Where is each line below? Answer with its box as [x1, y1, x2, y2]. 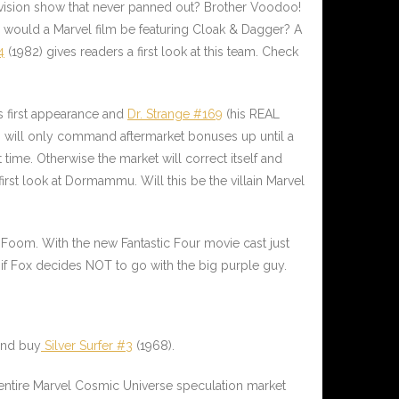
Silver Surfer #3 [45, 338, 133, 354]
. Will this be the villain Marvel [134, 174, 305, 189]
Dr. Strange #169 [127, 107, 223, 122]
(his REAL [223, 107, 280, 122]
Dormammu [65, 174, 134, 189]
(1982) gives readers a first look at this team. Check [4, 45, 298, 60]
